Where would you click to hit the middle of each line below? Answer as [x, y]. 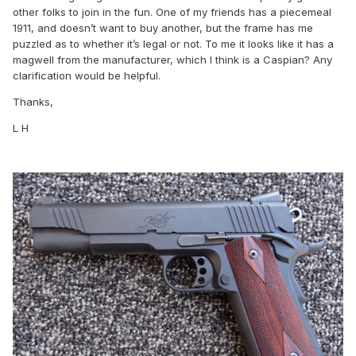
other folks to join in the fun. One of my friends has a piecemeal [172, 12]
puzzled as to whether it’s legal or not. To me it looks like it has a [173, 44]
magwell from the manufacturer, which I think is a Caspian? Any [172, 60]
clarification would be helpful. [87, 76]
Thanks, [33, 102]
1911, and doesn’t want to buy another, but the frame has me [163, 28]
